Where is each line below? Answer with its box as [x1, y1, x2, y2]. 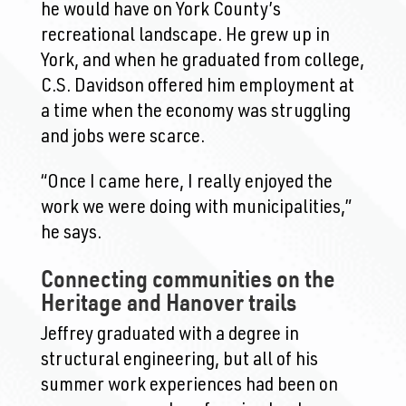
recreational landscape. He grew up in [40, 25, 330, 46]
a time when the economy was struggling [40, 101, 351, 122]
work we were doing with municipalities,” [40, 198, 352, 218]
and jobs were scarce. [40, 127, 205, 148]
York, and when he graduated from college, [40, 51, 364, 72]
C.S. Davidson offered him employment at [40, 76, 354, 97]
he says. [40, 223, 101, 244]
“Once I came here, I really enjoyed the [40, 172, 333, 193]
